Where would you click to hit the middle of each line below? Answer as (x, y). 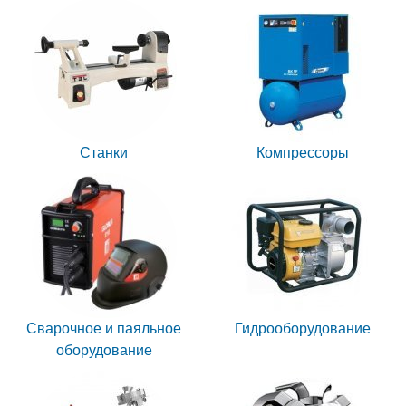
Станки (104, 153)
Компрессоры (302, 153)
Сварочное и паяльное (104, 329)
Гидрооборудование (302, 329)
